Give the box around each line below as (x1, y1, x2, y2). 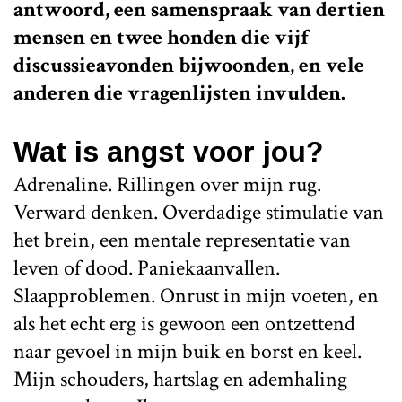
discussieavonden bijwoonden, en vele (13, 50, 364, 79)
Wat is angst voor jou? (13, 135, 323, 168)
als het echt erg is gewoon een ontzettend (13, 309, 355, 337)
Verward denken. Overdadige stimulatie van (13, 197, 384, 226)
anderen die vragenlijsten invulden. (13, 78, 345, 107)
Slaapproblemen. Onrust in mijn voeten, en (13, 281, 379, 310)
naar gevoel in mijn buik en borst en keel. (13, 336, 362, 365)
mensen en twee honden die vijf (13, 22, 309, 51)
